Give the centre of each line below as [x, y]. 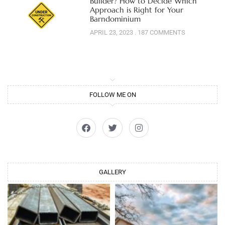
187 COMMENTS [160, 33]
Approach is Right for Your [136, 10]
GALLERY [113, 172]
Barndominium [115, 19]
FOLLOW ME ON [113, 94]
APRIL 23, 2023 [112, 33]
